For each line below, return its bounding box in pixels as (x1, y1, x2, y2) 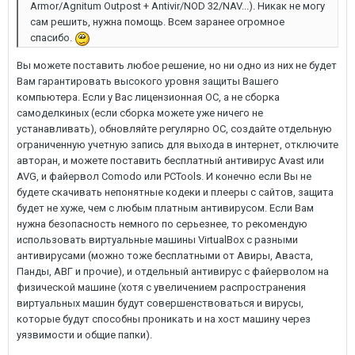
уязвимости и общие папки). (17, 328, 152, 341)
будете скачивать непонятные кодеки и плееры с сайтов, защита (17, 185, 334, 198)
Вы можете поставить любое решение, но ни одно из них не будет (17, 59, 337, 71)
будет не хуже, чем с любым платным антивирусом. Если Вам (17, 201, 314, 214)
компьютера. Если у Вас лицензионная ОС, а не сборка (17, 90, 280, 103)
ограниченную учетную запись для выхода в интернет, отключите (17, 138, 338, 151)
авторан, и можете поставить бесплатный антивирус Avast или (17, 154, 324, 166)
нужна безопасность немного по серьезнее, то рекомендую (17, 217, 307, 230)
